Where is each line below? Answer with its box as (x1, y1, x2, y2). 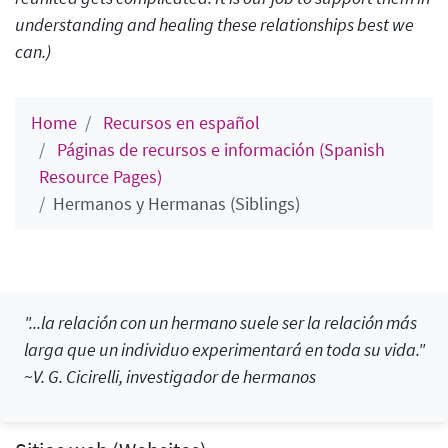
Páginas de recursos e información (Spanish (57, 138, 385, 162)
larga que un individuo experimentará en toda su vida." (24, 338, 425, 362)
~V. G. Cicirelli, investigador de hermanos (24, 365, 316, 389)
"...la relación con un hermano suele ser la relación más (24, 311, 417, 335)
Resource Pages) (39, 165, 162, 189)
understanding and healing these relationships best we (15, 13, 414, 37)
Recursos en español (103, 111, 260, 135)
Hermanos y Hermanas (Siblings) (53, 192, 300, 216)
